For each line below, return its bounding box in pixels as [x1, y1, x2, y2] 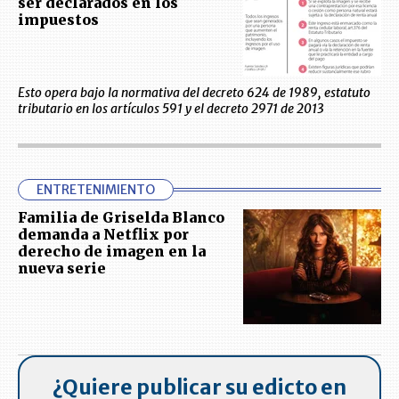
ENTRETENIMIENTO [37, 182, 155, 199]
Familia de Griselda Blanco [18, 208, 224, 227]
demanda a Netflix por [18, 225, 189, 244]
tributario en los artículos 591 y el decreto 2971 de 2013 [18, 101, 324, 118]
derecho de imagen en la [18, 242, 206, 261]
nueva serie [18, 259, 106, 278]
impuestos [18, 11, 99, 29]
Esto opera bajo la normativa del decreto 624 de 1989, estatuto [18, 85, 370, 102]
